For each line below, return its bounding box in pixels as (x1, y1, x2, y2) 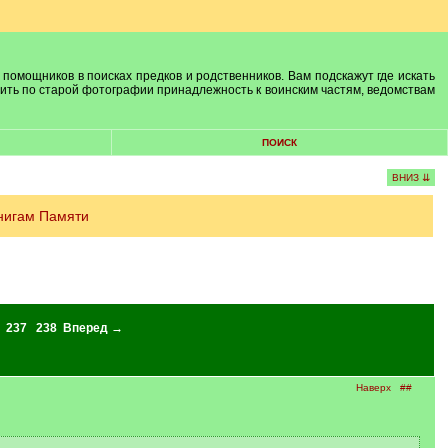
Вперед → (62, 321, 123, 335)
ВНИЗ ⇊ (391, 172, 430, 183)
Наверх (355, 382, 391, 393)
